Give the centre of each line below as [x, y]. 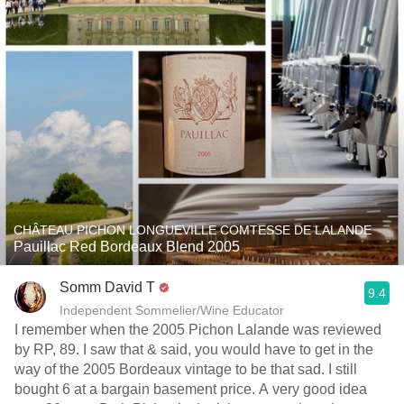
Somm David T [107, 287]
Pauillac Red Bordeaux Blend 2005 [127, 247]
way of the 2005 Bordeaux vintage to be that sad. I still [186, 369]
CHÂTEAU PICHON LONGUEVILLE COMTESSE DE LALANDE [193, 230]
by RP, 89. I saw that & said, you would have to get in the [194, 349]
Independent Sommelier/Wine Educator [172, 310]
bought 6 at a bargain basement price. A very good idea [191, 389]
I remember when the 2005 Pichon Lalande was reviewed [198, 330]
